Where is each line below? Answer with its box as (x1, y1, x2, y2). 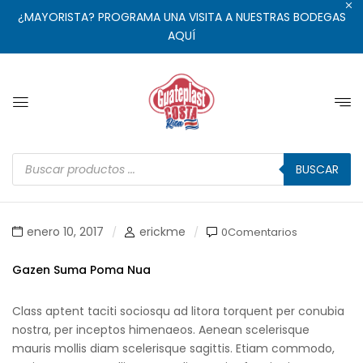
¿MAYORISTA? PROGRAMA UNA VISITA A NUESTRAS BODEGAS (17, 9, 346, 25)
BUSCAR (296, 161, 339, 177)
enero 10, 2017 (27, 224, 104, 240)
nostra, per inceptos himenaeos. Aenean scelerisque (12, 322, 310, 338)
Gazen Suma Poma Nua (12, 262, 151, 278)
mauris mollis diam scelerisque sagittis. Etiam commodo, (12, 340, 335, 357)
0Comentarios (221, 224, 297, 240)
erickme (139, 224, 186, 240)
